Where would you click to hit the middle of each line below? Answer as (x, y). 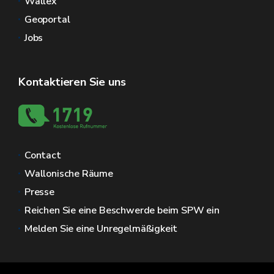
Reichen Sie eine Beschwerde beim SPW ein (122, 210)
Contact (43, 155)
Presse (39, 192)
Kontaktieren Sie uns (72, 82)
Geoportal (47, 19)
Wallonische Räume (69, 173)
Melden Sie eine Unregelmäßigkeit (101, 228)
